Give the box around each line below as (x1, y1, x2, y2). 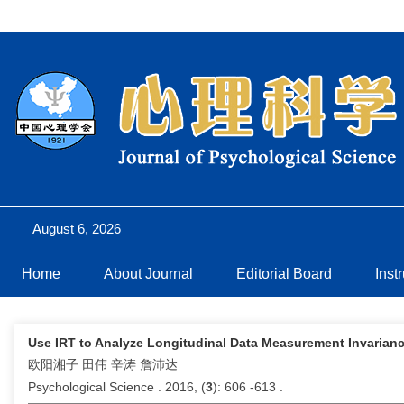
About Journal (104, 266, 193, 281)
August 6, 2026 (32, 221, 121, 236)
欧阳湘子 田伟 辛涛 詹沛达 (28, 357, 178, 372)
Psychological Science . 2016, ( (28, 380, 206, 394)
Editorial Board (236, 266, 332, 281)
